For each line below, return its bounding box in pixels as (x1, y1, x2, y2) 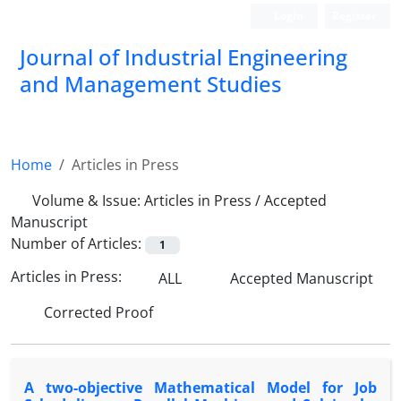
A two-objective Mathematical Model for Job (24, 378, 377, 398)
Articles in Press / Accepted (144, 191, 327, 210)
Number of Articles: (11, 234, 145, 253)
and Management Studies (20, 69, 282, 98)
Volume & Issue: (32, 191, 144, 210)
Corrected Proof (40, 303, 153, 323)
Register (332, 8, 376, 23)
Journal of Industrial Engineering (20, 42, 347, 72)
